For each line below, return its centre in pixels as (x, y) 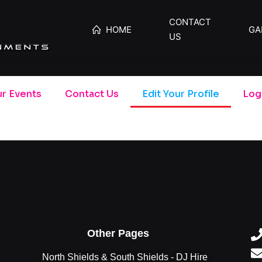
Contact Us (92, 94)
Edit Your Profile (180, 94)
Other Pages (118, 233)
